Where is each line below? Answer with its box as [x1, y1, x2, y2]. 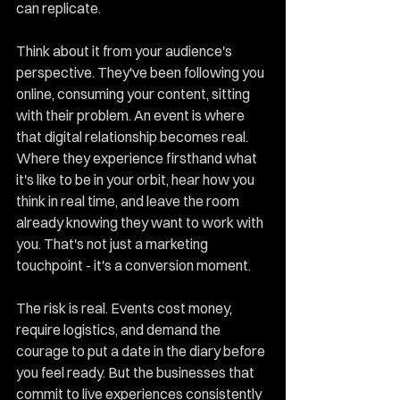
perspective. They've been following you [16, 63, 267, 81]
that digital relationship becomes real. [16, 128, 251, 146]
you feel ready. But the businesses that [16, 363, 257, 381]
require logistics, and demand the [16, 321, 223, 338]
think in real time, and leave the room [16, 192, 242, 210]
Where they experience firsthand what [16, 149, 260, 167]
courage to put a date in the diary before [16, 342, 268, 360]
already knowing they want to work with [16, 213, 266, 231]
